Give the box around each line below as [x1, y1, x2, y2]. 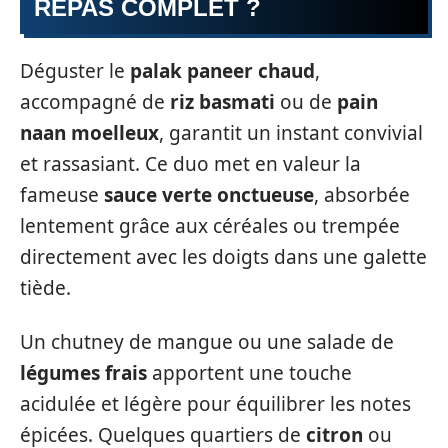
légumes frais [20, 359, 147, 386]
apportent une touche [147, 359, 352, 386]
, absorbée [314, 182, 410, 209]
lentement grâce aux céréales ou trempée [20, 213, 400, 240]
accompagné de [20, 89, 170, 116]
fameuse [20, 182, 104, 209]
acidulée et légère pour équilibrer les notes [20, 390, 411, 417]
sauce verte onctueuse [104, 182, 314, 209]
